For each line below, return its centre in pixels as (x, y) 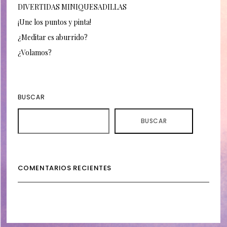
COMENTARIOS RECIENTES (65, 168)
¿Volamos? (34, 53)
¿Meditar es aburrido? (52, 37)
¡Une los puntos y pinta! (54, 22)
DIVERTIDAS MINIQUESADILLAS (72, 7)
